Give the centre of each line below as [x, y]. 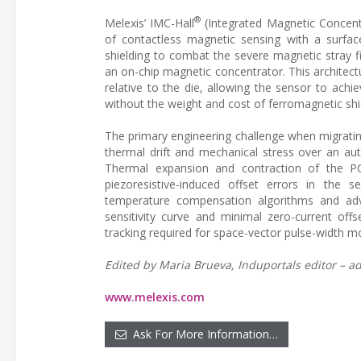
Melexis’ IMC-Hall [150, 23]
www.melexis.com [155, 297]
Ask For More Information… [202, 334]
